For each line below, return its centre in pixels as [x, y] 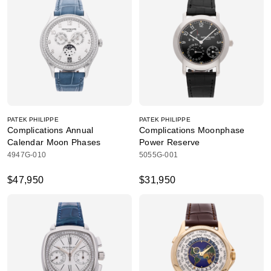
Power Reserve [170, 142]
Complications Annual [51, 130]
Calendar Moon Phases [54, 142]
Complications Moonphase [192, 130]
